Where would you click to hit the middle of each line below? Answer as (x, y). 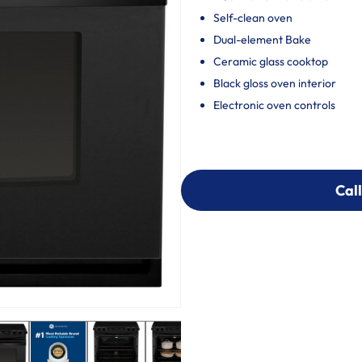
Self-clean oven (253, 18)
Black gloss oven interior (275, 83)
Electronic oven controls (274, 105)
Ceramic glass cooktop (271, 61)
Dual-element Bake (262, 40)
